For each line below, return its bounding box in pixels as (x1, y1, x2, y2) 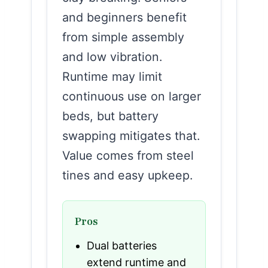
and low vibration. (62, 49, 162, 64)
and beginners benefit (62, 10, 187, 25)
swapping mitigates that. (62, 128, 200, 143)
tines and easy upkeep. (62, 167, 193, 182)
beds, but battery (62, 108, 159, 123)
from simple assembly (62, 29, 184, 44)
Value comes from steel (62, 148, 194, 163)
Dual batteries (87, 239, 157, 252)
